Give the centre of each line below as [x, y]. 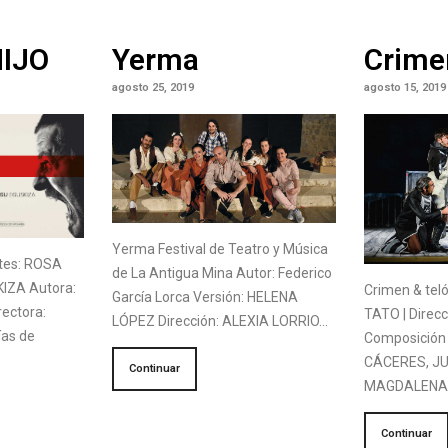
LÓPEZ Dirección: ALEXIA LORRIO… [219, 321]
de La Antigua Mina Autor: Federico [221, 273]
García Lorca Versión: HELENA [204, 297]
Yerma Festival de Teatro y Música [219, 249]
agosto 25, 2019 [152, 87]
